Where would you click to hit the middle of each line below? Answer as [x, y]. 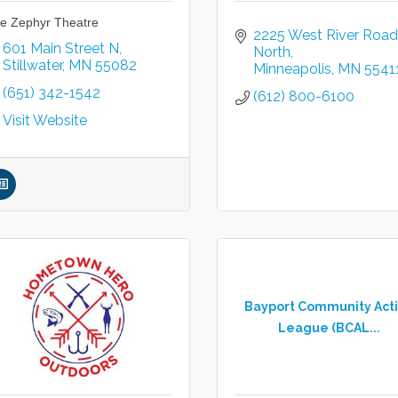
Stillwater [32, 65]
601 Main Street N [60, 48]
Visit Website [44, 120]
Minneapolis [292, 69]
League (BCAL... [329, 327]
